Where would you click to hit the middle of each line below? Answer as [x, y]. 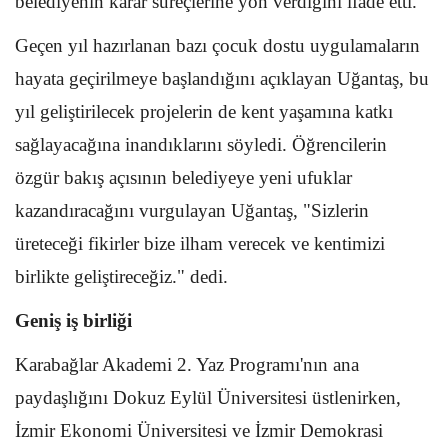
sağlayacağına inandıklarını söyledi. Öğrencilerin [201, 144]
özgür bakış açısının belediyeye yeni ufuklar [183, 177]
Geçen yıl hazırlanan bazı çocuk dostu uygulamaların [217, 45]
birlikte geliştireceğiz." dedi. [121, 276]
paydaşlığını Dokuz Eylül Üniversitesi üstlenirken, [208, 397]
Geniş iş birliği [73, 320]
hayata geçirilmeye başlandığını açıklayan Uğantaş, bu [222, 78]
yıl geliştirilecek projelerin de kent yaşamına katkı [204, 111]
